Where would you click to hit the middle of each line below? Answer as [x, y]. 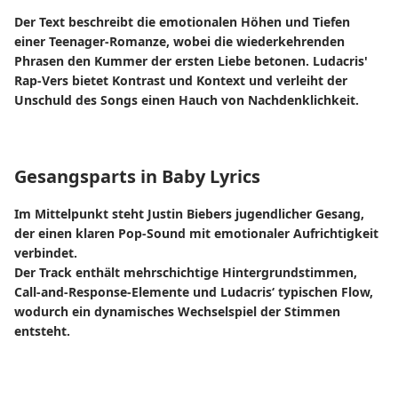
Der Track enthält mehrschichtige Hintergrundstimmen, [186, 272]
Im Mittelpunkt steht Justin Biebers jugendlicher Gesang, [189, 214]
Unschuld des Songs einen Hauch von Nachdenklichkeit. [187, 100]
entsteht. [42, 331]
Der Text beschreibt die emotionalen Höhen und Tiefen [182, 22]
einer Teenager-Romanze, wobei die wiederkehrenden [179, 41]
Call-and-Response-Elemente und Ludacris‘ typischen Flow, [194, 292]
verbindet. [46, 253]
